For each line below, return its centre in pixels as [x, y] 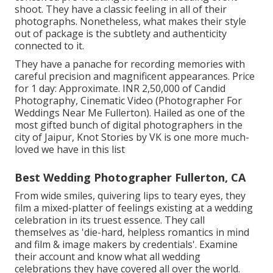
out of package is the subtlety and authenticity [121, 33]
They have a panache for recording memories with [130, 64]
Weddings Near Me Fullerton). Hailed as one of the [130, 112]
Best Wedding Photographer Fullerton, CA [130, 177]
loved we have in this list [70, 149]
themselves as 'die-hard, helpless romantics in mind [132, 232]
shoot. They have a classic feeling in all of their [121, 9]
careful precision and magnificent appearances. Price [135, 76]
